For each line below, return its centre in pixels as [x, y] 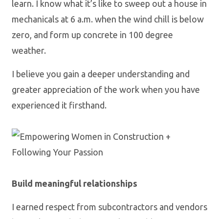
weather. [29, 50]
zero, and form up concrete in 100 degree [92, 34]
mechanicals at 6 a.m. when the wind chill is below [108, 19]
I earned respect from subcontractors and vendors [109, 207]
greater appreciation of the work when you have [106, 89]
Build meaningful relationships [75, 183]
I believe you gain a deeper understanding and [101, 74]
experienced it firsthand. [59, 105]
